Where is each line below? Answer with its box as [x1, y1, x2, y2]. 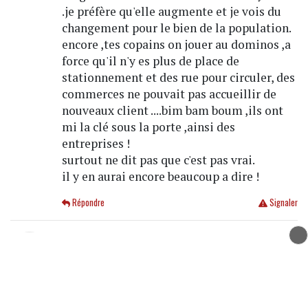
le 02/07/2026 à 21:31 [144, 232, 243, 249]
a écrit [196, 270, 230, 287]
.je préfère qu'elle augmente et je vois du [61, 3, 281, 20]
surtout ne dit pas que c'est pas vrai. [61, 152, 255, 168]
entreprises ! [61, 135, 130, 152]
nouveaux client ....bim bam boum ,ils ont [61, 102, 283, 119]
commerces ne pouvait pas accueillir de [61, 86, 276, 102]
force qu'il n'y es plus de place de [61, 53, 239, 69]
